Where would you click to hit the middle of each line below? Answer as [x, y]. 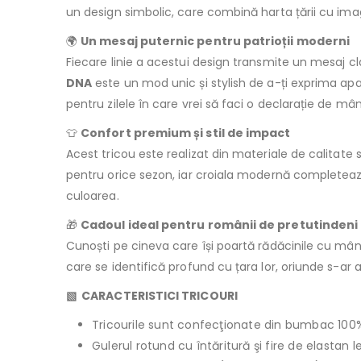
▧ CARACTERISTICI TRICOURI [152, 296]
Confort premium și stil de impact [186, 133]
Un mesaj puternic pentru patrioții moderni [216, 41]
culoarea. [93, 196]
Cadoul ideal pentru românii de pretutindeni [220, 225]
